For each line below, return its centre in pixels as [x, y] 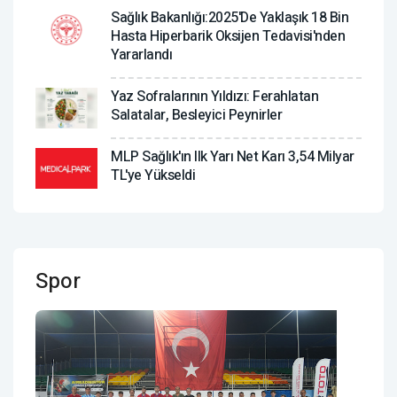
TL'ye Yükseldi [153, 175]
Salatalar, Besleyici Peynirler [196, 115]
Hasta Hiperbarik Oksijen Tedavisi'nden [228, 36]
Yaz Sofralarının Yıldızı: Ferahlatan [214, 96]
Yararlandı [141, 54]
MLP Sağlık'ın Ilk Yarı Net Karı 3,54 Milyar [233, 156]
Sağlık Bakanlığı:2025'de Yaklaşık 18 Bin [230, 17]
